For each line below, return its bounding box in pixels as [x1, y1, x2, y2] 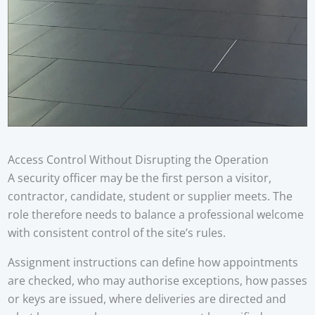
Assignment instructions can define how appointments [7, 254, 298, 270]
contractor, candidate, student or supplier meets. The [7, 188, 292, 204]
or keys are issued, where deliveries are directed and [7, 290, 286, 307]
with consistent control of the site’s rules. [7, 224, 226, 240]
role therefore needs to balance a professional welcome [7, 206, 304, 222]
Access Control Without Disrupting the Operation [7, 151, 269, 167]
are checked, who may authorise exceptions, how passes [7, 272, 307, 288]
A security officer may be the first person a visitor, [7, 169, 271, 186]
